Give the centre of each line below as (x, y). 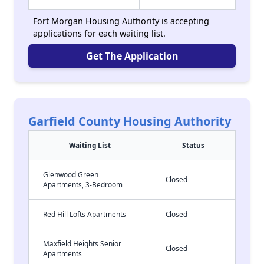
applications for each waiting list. (99, 33)
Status (193, 145)
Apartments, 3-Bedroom (83, 184)
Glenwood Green (71, 174)
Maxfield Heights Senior (82, 243)
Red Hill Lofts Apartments (85, 214)
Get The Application (132, 56)
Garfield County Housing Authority (130, 121)
